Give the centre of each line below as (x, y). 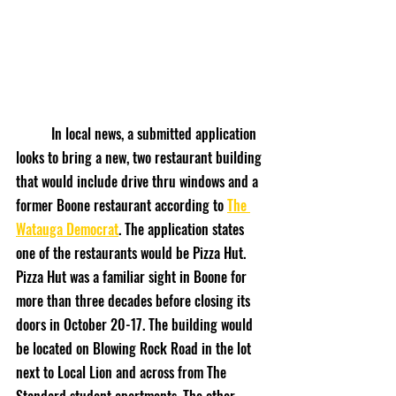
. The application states (183, 229)
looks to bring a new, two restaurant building (141, 157)
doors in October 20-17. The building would (136, 324)
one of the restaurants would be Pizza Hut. (133, 253)
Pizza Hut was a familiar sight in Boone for (133, 277)
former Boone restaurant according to (122, 205)
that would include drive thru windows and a (139, 181)
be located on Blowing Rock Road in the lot (135, 348)
